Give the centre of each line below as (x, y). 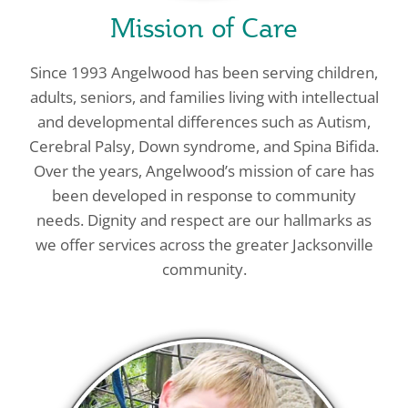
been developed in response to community (204, 195)
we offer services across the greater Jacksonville (204, 244)
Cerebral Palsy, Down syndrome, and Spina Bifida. (204, 146)
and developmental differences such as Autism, (204, 121)
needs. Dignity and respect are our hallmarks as (204, 219)
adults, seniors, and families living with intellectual (204, 97)
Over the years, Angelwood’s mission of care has (204, 170)
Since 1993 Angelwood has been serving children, (204, 72)
